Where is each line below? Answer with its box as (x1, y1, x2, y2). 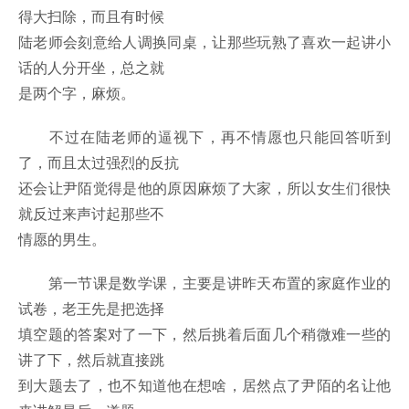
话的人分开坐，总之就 (18, 57, 164, 79)
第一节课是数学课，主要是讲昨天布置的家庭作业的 (18, 272, 391, 294)
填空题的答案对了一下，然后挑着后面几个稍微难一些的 (18, 323, 391, 345)
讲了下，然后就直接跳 (18, 349, 164, 371)
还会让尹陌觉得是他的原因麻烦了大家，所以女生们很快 (18, 177, 391, 199)
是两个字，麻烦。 (18, 82, 135, 104)
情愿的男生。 (18, 228, 106, 250)
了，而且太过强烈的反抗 (18, 152, 179, 173)
